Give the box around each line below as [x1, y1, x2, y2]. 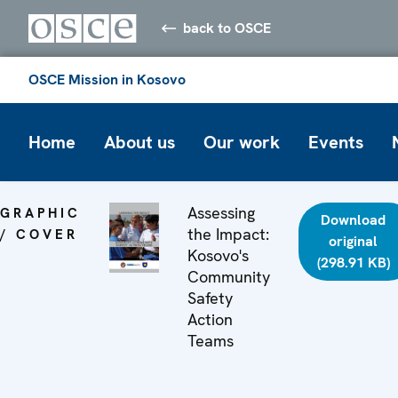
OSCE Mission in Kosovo [28, 69, 186, 89]
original [329, 231, 378, 251]
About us [104, 130, 175, 154]
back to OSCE [183, 18, 272, 37]
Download [321, 210, 386, 229]
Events [308, 130, 363, 154]
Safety [187, 287, 234, 308]
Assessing [187, 202, 256, 223]
